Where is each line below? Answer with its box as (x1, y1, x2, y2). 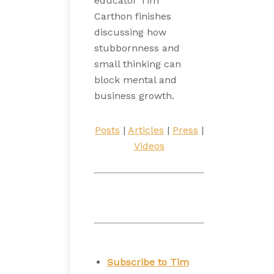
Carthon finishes (94, 10, 171, 22)
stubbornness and (94, 42, 180, 54)
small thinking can (94, 58, 181, 70)
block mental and (94, 74, 177, 86)
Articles (128, 124, 164, 136)
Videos (134, 140, 165, 152)
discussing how (94, 26, 166, 38)
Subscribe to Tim (106, 256, 189, 268)
